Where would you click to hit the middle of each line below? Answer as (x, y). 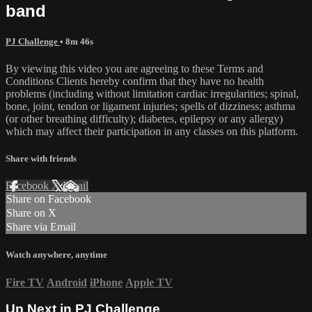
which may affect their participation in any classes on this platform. (152, 131)
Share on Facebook (49, 199)
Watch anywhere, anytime (56, 255)
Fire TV (25, 282)
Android (67, 282)
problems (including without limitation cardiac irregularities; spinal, (152, 93)
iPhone (106, 282)
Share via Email (41, 227)
